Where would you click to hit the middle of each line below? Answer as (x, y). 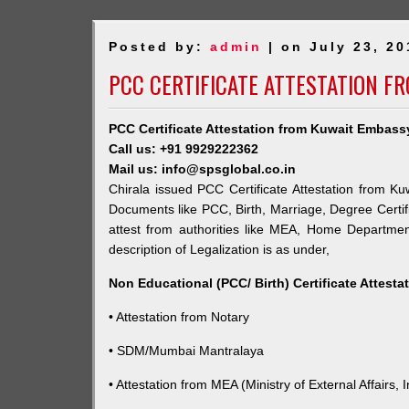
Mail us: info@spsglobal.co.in (202, 169)
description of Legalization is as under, (219, 249)
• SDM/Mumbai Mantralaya (186, 351)
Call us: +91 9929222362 (183, 149)
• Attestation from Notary (178, 317)
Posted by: (159, 47)
